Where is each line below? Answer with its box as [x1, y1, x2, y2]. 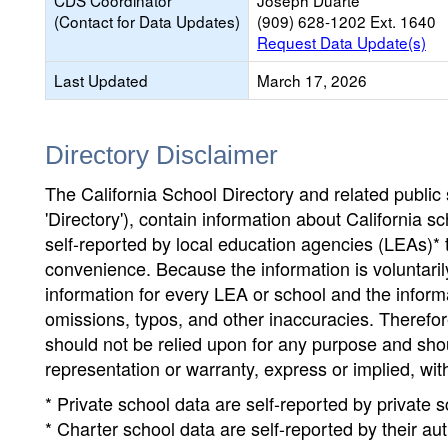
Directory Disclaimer [45, 140, 278, 170]
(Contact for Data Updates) [54, 10, 240, 32]
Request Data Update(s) [257, 31, 426, 53]
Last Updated [54, 69, 148, 91]
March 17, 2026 [257, 69, 367, 91]
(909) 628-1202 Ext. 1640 [257, 10, 436, 32]
